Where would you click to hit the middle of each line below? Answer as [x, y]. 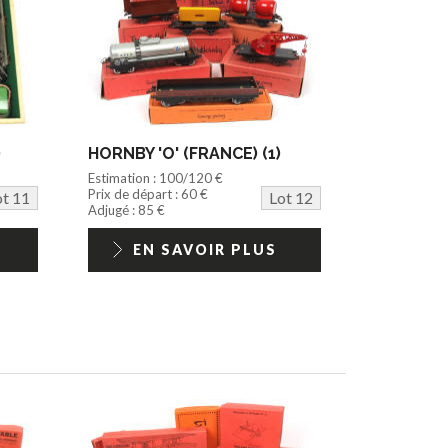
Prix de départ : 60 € [148, 193]
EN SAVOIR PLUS [204, 249]
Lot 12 [290, 197]
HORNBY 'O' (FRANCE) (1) [185, 153]
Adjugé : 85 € [127, 209]
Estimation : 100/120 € [156, 177]
